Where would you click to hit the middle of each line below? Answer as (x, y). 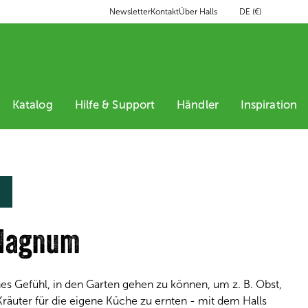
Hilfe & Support (115, 104)
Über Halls (198, 12)
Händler (198, 104)
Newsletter (130, 12)
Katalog (32, 104)
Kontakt (165, 12)
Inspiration (268, 104)
